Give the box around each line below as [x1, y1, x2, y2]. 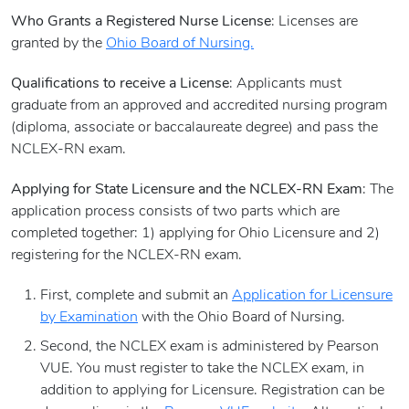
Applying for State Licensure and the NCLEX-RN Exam [11, 183, 362, 198]
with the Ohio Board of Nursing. [138, 310, 345, 326]
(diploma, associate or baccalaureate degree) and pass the [11, 121, 378, 136]
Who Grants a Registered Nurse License [11, 15, 271, 30]
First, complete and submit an [40, 288, 232, 304]
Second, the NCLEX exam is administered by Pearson [40, 340, 379, 355]
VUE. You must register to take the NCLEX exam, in [40, 362, 364, 377]
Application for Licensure [232, 288, 393, 304]
